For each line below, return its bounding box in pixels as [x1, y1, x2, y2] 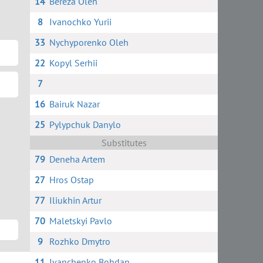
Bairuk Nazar [49, 98, 100, 110]
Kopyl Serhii [49, 57, 97, 69]
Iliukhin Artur [49, 194, 102, 206]
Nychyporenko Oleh [49, 36, 129, 48]
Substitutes [101, 137, 147, 149]
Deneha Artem [49, 153, 105, 165]
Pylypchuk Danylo [49, 119, 121, 130]
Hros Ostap [49, 174, 94, 186]
